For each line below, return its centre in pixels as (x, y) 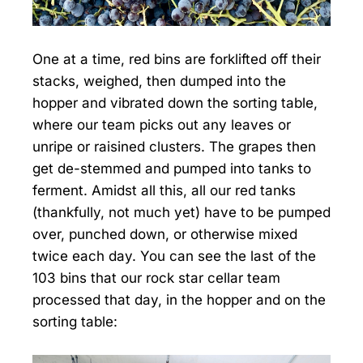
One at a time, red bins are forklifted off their (177, 59)
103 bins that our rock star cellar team (156, 278)
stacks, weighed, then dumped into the (159, 81)
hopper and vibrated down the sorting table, (175, 102)
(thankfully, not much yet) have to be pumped (181, 212)
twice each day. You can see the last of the (174, 256)
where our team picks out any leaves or (162, 124)
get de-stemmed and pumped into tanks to (172, 168)
